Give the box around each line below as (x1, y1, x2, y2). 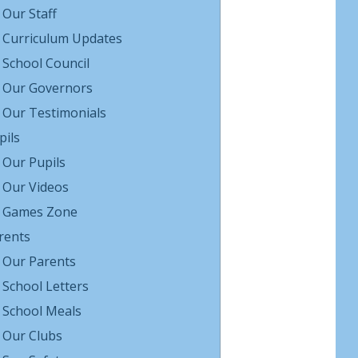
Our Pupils (2, 153, 66, 171)
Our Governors (2, 79, 93, 97)
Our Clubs (2, 327, 62, 344)
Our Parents (2, 253, 76, 270)
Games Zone (2, 203, 78, 221)
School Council (2, 54, 89, 72)
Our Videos (2, 178, 69, 196)
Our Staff (2, 5, 57, 22)
